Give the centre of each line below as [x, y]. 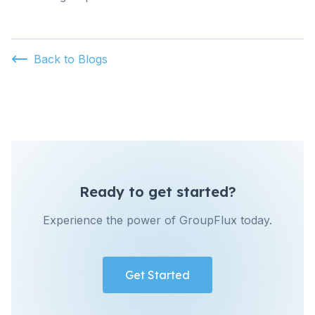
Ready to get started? [157, 192]
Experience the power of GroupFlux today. [157, 220]
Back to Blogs [71, 59]
